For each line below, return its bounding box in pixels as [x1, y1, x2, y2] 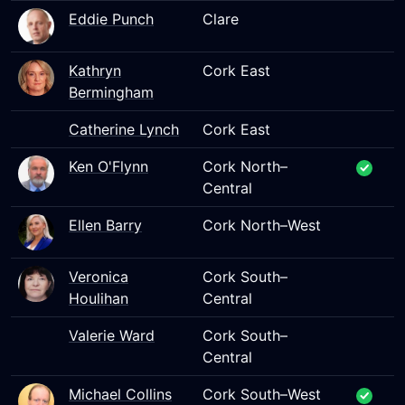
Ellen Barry [69, 216, 142, 234]
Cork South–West [202, 385, 321, 403]
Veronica [69, 268, 128, 286]
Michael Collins [69, 385, 172, 403]
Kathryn [69, 61, 121, 80]
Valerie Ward [69, 326, 155, 344]
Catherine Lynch [69, 120, 179, 138]
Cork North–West [202, 216, 321, 234]
